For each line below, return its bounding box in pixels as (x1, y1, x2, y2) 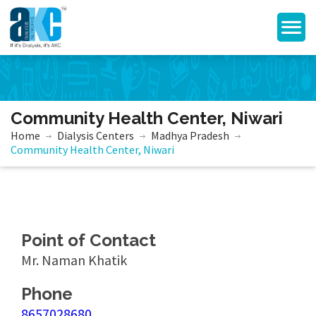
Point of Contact (21, 230, 156, 250)
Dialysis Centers (57, 128, 134, 142)
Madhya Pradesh (151, 128, 229, 142)
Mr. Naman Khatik (21, 251, 127, 269)
